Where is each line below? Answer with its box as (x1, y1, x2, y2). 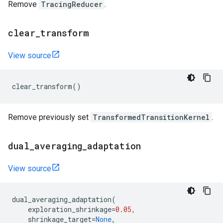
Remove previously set (8, 112, 91, 122)
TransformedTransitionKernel (93, 112, 210, 122)
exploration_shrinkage (28, 205, 111, 214)
